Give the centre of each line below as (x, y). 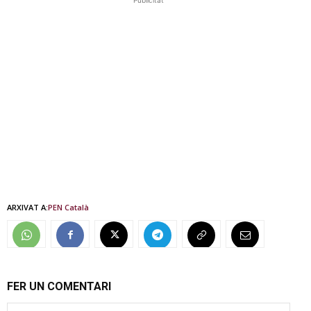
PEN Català (68, 207)
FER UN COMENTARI (59, 286)
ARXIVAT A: (27, 207)
